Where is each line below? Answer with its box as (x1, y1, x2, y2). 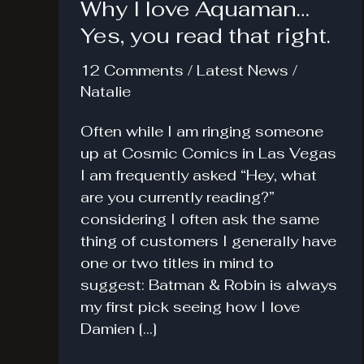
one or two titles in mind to (80, 253, 274, 272)
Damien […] (80, 318, 157, 338)
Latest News (197, 61, 288, 80)
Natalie (80, 82, 131, 101)
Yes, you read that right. (80, 22, 331, 50)
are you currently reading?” (80, 187, 275, 206)
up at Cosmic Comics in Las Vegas (80, 143, 336, 162)
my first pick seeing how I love (80, 297, 300, 316)
